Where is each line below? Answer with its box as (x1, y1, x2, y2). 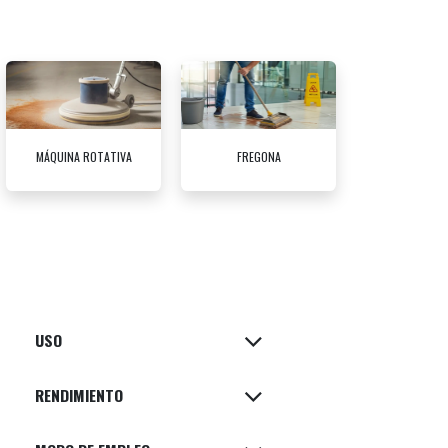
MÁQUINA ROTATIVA (35, 148, 132, 166)
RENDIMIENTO (35, 383, 123, 407)
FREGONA (236, 148, 281, 166)
